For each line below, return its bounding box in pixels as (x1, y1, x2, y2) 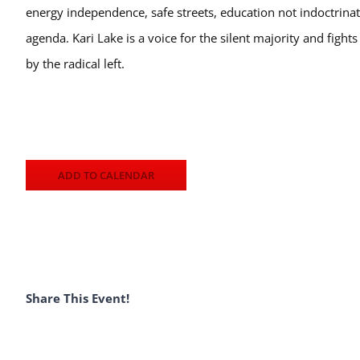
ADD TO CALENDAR (58, 168, 154, 183)
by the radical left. (26, 55, 128, 72)
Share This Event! (26, 289, 129, 306)
